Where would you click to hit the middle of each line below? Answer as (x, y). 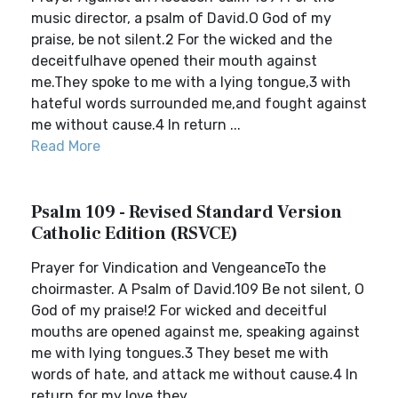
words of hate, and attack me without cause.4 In (195, 374)
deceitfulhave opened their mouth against (174, 61)
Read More (66, 146)
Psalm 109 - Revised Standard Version (187, 212)
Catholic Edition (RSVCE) (135, 234)
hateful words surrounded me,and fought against (199, 103)
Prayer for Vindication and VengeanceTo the (179, 268)
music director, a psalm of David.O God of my (181, 18)
